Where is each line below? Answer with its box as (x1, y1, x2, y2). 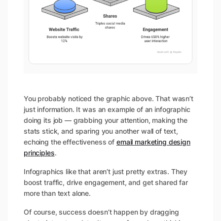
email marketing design (116, 138, 190, 147)
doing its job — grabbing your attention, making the (24, 116, 187, 125)
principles (24, 148, 55, 157)
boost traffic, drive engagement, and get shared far (24, 178, 188, 187)
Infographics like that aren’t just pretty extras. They (24, 167, 187, 176)
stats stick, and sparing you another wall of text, (24, 127, 178, 136)
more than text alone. (24, 189, 91, 198)
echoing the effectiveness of (24, 138, 116, 147)
